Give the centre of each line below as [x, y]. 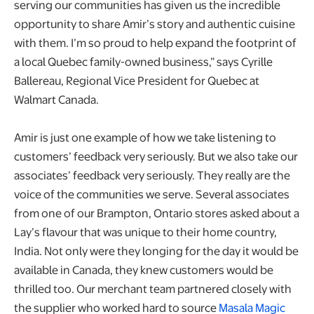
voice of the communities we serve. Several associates [152, 193]
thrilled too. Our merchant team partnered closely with [153, 288]
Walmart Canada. [59, 99]
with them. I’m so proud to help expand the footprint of [155, 42]
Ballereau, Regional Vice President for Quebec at [137, 80]
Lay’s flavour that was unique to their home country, [145, 231]
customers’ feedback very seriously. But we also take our [156, 156]
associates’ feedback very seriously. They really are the [152, 175]
